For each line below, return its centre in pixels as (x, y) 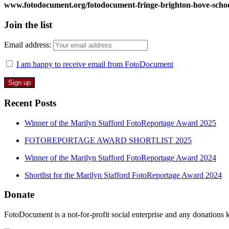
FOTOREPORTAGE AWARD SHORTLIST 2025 (108, 140)
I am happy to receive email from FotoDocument (95, 64)
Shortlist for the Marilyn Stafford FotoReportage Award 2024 (123, 175)
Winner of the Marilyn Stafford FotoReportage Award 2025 (120, 123)
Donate (19, 195)
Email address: (29, 45)
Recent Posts (30, 103)
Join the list (28, 25)
